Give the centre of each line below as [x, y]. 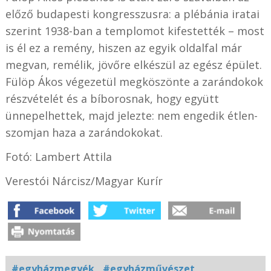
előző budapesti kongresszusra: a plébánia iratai [132, 14]
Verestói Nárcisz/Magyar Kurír [84, 181]
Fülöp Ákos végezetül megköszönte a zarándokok [134, 82]
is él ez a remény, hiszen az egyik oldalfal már [123, 48]
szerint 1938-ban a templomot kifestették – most [135, 31]
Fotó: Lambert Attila [58, 157]
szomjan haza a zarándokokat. [84, 133]
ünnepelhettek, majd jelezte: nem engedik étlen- [131, 116]
